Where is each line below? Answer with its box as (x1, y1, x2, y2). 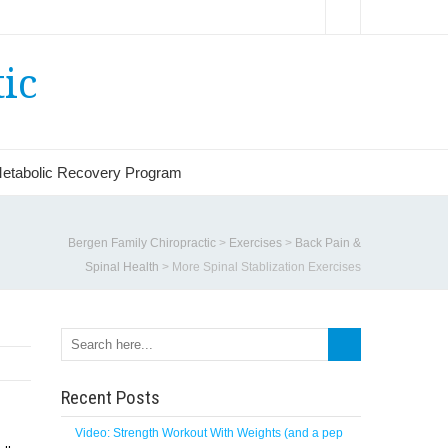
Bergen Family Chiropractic (68, 236, 216, 250)
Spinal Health (85, 260, 159, 274)
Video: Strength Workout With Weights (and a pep (75, 426, 343, 440)
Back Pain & (295, 236, 361, 250)
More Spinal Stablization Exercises (172, 260, 361, 274)
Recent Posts (61, 386, 160, 409)
